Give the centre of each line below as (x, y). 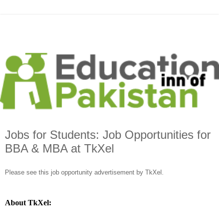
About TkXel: (28, 203)
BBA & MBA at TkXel (59, 149)
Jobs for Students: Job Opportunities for (108, 135)
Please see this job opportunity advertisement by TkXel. (84, 173)
